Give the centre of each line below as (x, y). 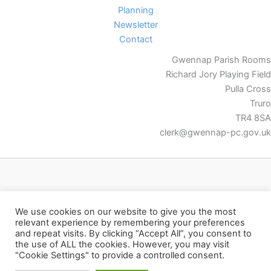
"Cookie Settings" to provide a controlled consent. (120, 255)
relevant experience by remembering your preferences (130, 223)
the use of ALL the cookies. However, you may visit (122, 244)
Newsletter (135, 25)
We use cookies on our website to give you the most (126, 212)
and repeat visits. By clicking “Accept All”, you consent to (133, 233)
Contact (135, 40)
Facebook (143, 200)
